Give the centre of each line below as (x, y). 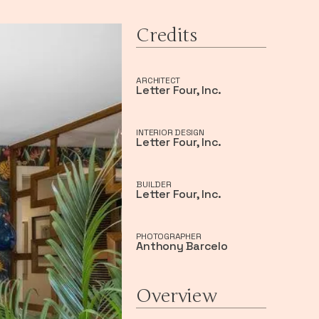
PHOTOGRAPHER (169, 236)
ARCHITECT (158, 80)
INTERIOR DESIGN (170, 132)
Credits (167, 35)
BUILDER (154, 184)
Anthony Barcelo (182, 246)
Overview (177, 296)
